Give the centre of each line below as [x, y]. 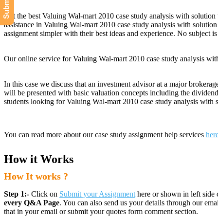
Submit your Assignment [97, 194]
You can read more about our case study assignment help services [105, 135]
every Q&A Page [32, 203]
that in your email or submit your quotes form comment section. [101, 211]
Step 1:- [18, 194]
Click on [45, 194]
